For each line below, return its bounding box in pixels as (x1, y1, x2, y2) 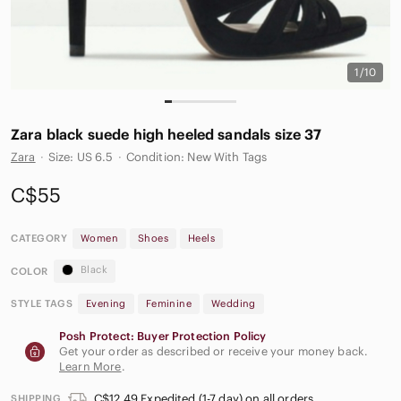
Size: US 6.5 (47, 149, 114, 165)
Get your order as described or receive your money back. (59, 345, 369, 359)
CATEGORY (11, 232, 67, 244)
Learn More (59, 360, 122, 374)
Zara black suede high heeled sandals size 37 (11, 125, 322, 143)
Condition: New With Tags (125, 149, 268, 165)
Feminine (145, 297, 192, 311)
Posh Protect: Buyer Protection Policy (59, 329, 267, 344)
